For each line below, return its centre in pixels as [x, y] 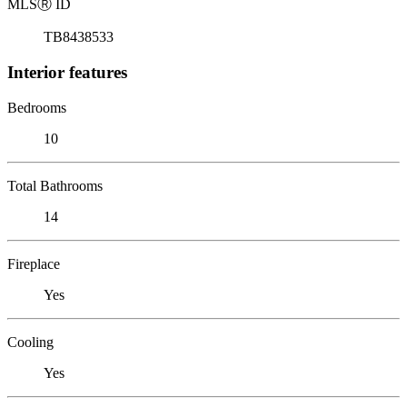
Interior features [67, 72]
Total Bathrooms [55, 185]
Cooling [30, 342]
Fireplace [34, 263]
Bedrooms [37, 107]
